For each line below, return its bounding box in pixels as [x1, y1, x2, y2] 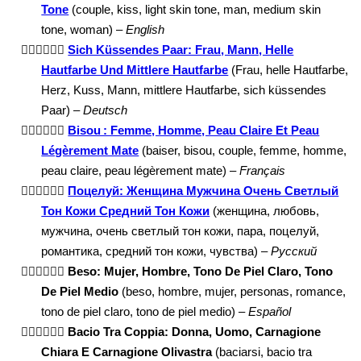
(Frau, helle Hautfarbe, [228, 63, 349, 77]
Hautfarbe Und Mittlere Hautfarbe [41, 63, 229, 77]
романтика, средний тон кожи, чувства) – [41, 244, 272, 258]
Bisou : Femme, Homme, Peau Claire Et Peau [68, 123, 320, 137]
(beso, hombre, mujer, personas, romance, [118, 284, 346, 298]
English [126, 23, 165, 36]
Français [239, 164, 286, 177]
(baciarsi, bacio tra [212, 345, 313, 359]
